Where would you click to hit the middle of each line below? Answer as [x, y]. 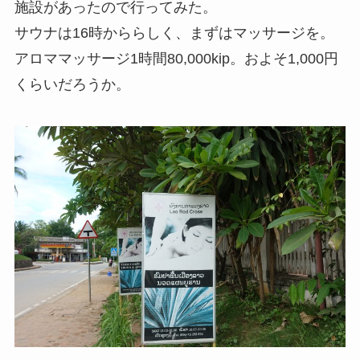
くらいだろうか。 [72, 85]
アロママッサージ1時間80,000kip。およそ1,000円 [176, 59]
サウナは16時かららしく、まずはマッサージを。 [174, 33]
